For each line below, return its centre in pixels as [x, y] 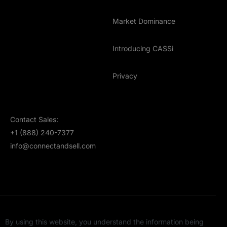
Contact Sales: [34, 119]
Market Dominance [144, 21]
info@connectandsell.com [53, 145]
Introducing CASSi [143, 48]
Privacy [125, 75]
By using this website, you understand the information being [104, 221]
